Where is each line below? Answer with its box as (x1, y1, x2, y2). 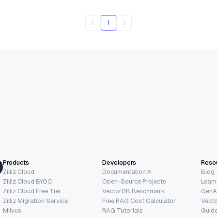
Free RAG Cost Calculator (102, 197, 176, 205)
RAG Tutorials (102, 206, 143, 215)
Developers (102, 158, 136, 167)
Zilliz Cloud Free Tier (3, 187, 61, 196)
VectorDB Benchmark (102, 187, 165, 196)
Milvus (3, 206, 21, 215)
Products (3, 158, 29, 167)
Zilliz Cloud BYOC (3, 177, 52, 186)
